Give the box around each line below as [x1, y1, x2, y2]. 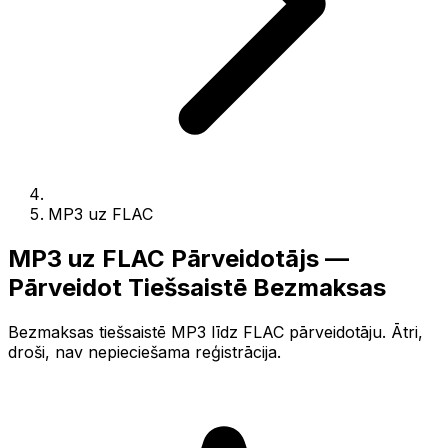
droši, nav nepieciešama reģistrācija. [8, 341, 281, 362]
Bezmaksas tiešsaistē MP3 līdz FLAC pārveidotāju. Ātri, [8, 321, 423, 342]
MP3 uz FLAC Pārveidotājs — [8, 243, 349, 273]
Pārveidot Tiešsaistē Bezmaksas [8, 272, 386, 302]
